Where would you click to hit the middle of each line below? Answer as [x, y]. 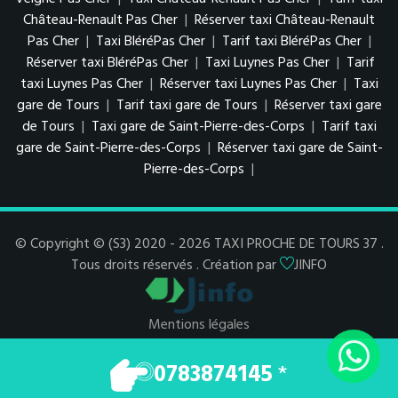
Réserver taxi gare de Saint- [300, 148]
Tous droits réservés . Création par [175, 265]
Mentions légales [199, 326]
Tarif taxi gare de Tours [187, 105]
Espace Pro [199, 347]
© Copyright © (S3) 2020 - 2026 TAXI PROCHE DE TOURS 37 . [199, 244]
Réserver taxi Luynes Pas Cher [250, 84]
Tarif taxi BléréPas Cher [293, 41]
